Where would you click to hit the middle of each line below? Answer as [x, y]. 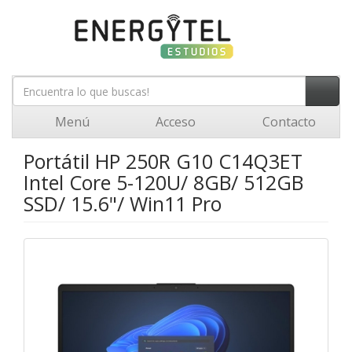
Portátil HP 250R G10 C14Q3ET [163, 161]
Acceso [174, 122]
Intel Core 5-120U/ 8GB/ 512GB [163, 182]
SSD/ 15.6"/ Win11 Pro [123, 203]
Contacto [287, 122]
